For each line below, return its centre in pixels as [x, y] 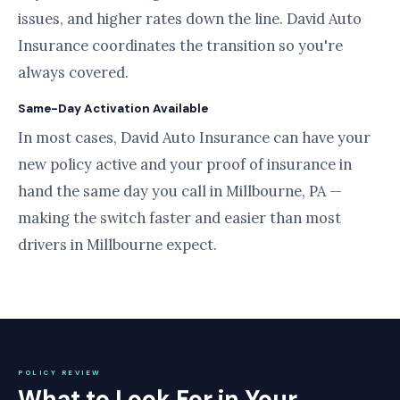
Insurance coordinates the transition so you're [180, 46]
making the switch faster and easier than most [179, 218]
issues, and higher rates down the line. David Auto [190, 19]
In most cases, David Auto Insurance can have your [194, 137]
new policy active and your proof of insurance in [185, 164]
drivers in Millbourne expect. [117, 245]
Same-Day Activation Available [113, 108]
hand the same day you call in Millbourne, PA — [180, 191]
